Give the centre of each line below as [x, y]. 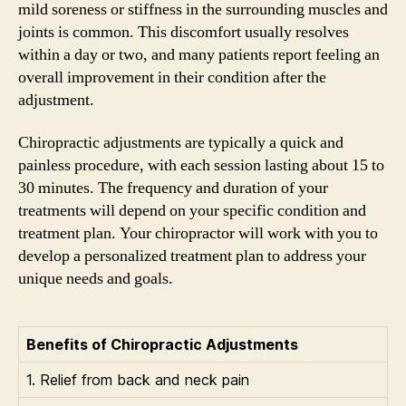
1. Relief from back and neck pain [138, 380]
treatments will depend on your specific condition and [192, 211]
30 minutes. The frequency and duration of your [173, 188]
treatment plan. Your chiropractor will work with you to [198, 233]
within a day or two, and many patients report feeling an [199, 54]
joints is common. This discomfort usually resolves [184, 32]
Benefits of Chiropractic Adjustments [162, 344]
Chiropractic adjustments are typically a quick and [181, 143]
